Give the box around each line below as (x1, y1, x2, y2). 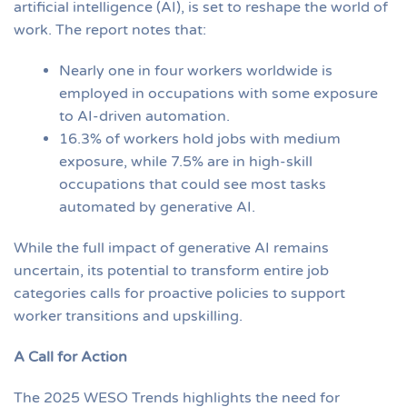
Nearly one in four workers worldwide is (59, 61, 333, 80)
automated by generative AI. (59, 197, 255, 216)
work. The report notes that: (14, 20, 206, 39)
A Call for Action (14, 347, 127, 366)
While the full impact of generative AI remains (14, 238, 329, 257)
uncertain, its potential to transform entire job (14, 261, 329, 280)
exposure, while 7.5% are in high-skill (59, 152, 313, 171)
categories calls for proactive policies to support (14, 283, 345, 303)
